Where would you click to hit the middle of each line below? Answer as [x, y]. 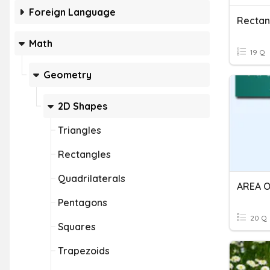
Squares [77, 227]
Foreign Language [72, 12]
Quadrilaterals [92, 178]
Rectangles [84, 154]
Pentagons [83, 202]
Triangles [80, 130]
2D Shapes [83, 106]
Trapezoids [84, 251]
